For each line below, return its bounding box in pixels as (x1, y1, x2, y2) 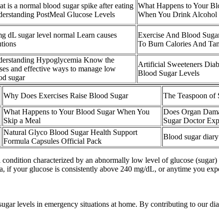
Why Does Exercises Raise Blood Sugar (3, 91, 128, 100)
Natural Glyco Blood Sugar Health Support (3, 128, 137, 137)
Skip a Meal (3, 116, 41, 125)
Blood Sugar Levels (138, 69, 199, 78)
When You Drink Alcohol (138, 10, 217, 19)
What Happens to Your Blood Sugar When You (3, 108, 150, 116)
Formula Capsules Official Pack (3, 137, 102, 146)
